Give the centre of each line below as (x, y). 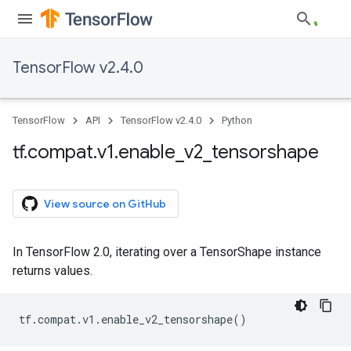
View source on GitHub (105, 204)
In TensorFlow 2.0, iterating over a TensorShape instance (167, 252)
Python (237, 120)
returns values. (52, 271)
